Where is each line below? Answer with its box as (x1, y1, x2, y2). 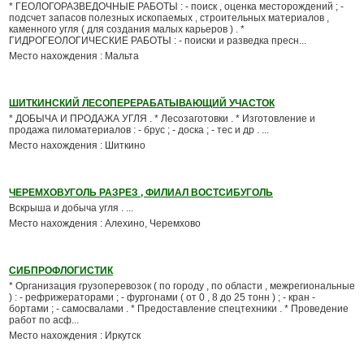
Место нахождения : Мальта (9, 50, 139, 62)
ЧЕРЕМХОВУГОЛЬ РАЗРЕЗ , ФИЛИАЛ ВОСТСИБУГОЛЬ (9, 187, 273, 198)
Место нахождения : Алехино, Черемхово (9, 218, 201, 229)
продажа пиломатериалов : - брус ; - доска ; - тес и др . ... (9, 124, 269, 136)
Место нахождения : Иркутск (9, 330, 141, 341)
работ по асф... (9, 314, 79, 326)
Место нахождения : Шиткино (9, 140, 145, 151)
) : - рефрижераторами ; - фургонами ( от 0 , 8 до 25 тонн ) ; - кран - (9, 292, 315, 303)
